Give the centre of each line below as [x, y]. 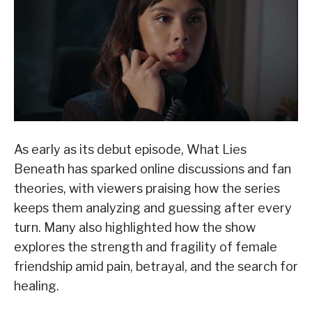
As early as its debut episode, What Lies [130, 149]
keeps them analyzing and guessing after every [153, 208]
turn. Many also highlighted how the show [135, 227]
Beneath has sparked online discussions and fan [153, 169]
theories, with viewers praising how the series [147, 188]
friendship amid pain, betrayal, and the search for [156, 266]
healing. [37, 286]
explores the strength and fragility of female [146, 247]
